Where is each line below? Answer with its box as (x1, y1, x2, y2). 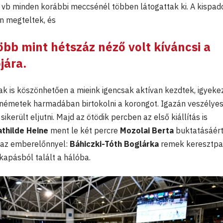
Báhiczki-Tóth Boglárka (70, 139, 159, 149)
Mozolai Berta (120, 125, 174, 136)
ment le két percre (48, 125, 120, 136)
